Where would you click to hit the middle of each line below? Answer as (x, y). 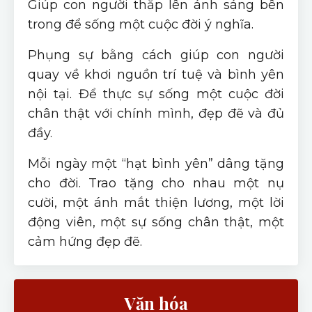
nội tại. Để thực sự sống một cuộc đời (156, 94)
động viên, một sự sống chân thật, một (156, 222)
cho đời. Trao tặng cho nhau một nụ (156, 183)
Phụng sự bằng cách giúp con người (156, 55)
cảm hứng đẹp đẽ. (85, 241)
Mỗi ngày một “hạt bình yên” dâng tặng (156, 163)
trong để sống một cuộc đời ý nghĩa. (141, 24)
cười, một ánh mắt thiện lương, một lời (156, 202)
